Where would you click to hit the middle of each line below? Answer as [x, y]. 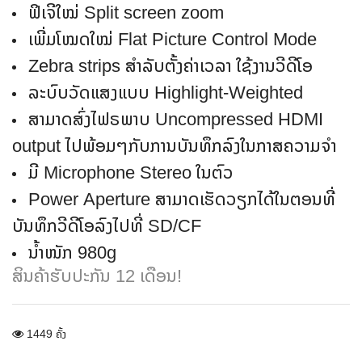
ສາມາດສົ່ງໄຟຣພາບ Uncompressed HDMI [176, 118]
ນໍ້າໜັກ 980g [72, 252]
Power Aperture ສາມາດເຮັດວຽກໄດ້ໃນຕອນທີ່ [182, 198]
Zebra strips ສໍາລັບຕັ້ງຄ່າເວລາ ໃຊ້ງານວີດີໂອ [170, 65]
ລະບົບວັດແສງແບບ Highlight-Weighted [166, 92]
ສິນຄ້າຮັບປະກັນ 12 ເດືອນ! [97, 275]
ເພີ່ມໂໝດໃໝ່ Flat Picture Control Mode [173, 38]
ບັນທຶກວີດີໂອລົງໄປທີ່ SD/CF [107, 225]
